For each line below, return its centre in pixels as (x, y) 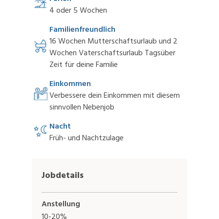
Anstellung (61, 204)
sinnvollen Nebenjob (82, 107)
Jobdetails (63, 175)
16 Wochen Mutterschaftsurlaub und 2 (113, 41)
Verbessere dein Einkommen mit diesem (115, 96)
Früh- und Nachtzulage (87, 138)
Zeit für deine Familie (84, 65)
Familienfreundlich (82, 30)
